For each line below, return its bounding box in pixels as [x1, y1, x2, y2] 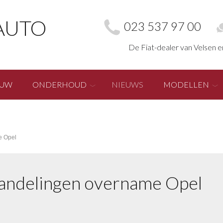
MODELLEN [163, 80, 209, 89]
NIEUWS [111, 80, 143, 89]
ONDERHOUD [32, 80, 87, 89]
